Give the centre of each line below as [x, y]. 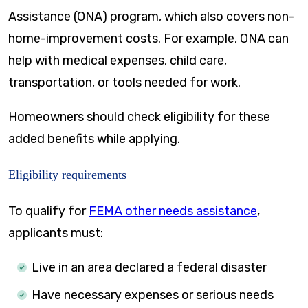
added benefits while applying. [94, 139]
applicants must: [56, 233]
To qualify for [48, 211]
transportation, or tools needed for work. [126, 82]
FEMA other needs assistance [173, 211]
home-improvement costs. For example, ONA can [148, 38]
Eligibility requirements [67, 174]
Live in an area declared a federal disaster [149, 267]
